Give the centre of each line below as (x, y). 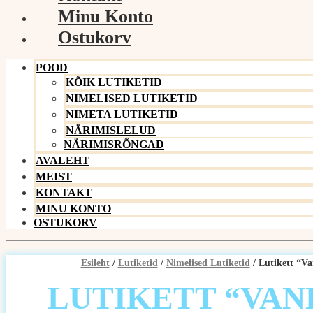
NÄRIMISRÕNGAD (114, 144)
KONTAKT (64, 192)
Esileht (95, 263)
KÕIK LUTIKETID (114, 82)
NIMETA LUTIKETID (122, 114)
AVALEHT (63, 160)
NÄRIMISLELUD (111, 130)
